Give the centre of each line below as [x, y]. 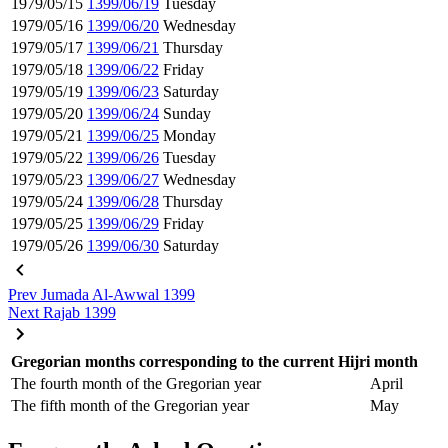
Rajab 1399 [79, 312]
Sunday [187, 113]
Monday [189, 135]
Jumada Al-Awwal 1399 [118, 294]
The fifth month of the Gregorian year [130, 405]
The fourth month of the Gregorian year [136, 383]
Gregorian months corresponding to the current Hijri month [214, 361]
